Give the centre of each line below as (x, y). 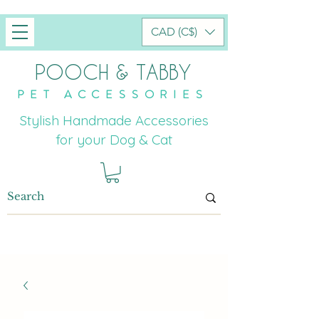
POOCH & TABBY (113, 72)
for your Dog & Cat (114, 140)
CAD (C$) (174, 32)
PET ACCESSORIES (113, 94)
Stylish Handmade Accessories (114, 120)
